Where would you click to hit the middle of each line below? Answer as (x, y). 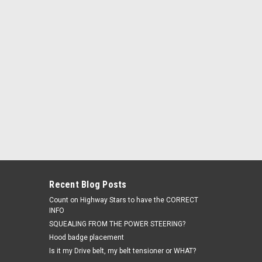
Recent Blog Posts (88, 184)
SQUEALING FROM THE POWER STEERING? (118, 224)
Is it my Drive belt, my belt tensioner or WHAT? (123, 251)
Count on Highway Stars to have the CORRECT (124, 200)
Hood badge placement (87, 237)
